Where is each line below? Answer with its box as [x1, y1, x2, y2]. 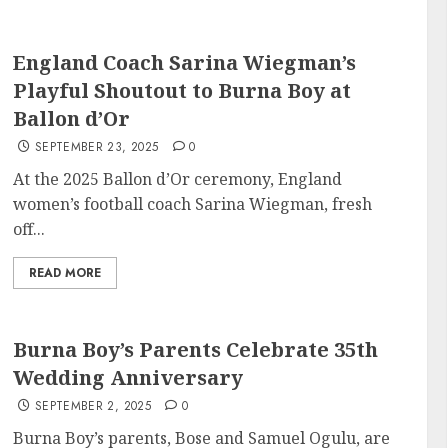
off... [13, 218, 46, 240]
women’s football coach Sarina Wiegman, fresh [13, 193, 373, 215]
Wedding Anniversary [13, 363, 244, 391]
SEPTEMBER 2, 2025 [34, 396, 151, 415]
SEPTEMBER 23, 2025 [34, 138, 159, 156]
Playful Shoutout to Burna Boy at [13, 77, 352, 104]
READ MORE [29, 264, 102, 282]
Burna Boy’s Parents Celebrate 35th [13, 335, 379, 363]
